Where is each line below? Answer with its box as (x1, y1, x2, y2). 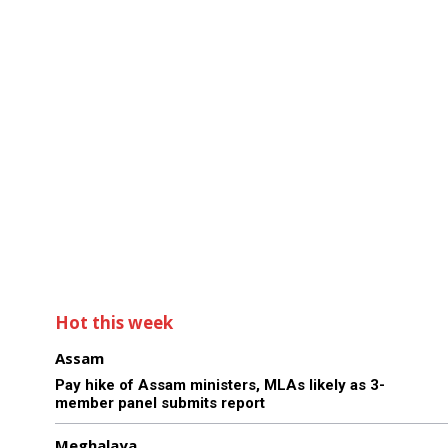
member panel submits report (55, 393, 265, 412)
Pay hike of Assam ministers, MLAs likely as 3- (55, 375, 385, 394)
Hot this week (55, 310, 173, 334)
